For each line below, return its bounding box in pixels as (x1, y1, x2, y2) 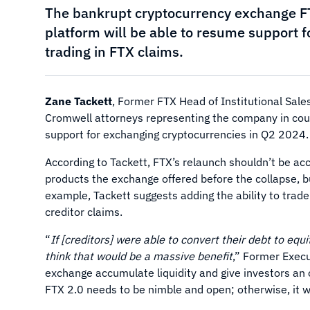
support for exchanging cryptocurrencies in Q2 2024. (45, 127, 309, 141)
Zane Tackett (45, 94, 112, 108)
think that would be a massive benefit (45, 249, 232, 263)
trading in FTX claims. (45, 42, 183, 61)
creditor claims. (45, 205, 122, 219)
